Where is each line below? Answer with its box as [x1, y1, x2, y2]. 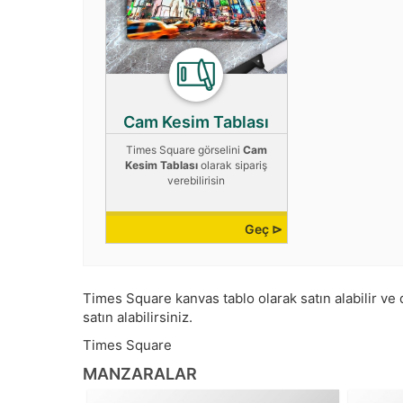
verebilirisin [167, 174, 226, 188]
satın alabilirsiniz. [83, 309, 193, 327]
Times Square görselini [125, 143, 243, 157]
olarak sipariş [198, 158, 268, 173]
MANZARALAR [83, 364, 197, 384]
